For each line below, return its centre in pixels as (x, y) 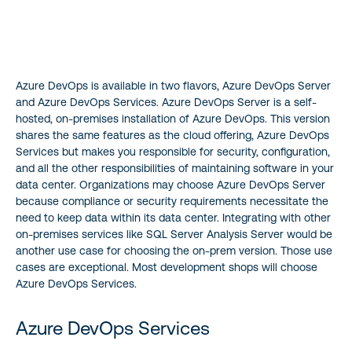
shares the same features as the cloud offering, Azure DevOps (172, 135)
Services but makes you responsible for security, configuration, (173, 151)
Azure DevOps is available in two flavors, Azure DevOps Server (173, 85)
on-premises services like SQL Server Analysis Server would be (174, 234)
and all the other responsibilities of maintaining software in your (175, 168)
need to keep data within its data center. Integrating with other (173, 217)
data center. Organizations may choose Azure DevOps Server (170, 184)
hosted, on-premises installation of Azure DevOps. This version (173, 118)
